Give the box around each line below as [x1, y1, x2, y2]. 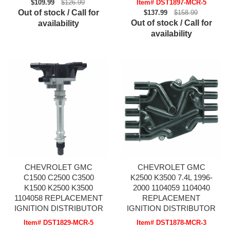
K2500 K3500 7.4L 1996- [130, 173, 213, 182]
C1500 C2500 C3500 [23, 173, 94, 182]
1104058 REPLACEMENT [14, 194, 103, 203]
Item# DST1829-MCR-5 [24, 219, 94, 227]
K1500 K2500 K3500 [24, 183, 93, 193]
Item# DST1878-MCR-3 [136, 219, 206, 227]
